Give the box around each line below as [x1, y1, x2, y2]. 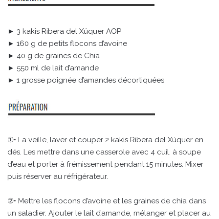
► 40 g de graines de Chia [7, 51, 100, 61]
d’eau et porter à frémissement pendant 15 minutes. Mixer [7, 160, 203, 169]
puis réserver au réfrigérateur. [7, 172, 108, 181]
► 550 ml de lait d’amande [7, 64, 99, 73]
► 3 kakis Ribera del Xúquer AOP [7, 27, 121, 36]
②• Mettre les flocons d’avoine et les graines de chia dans [7, 197, 206, 206]
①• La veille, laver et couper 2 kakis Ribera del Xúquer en [7, 135, 203, 145]
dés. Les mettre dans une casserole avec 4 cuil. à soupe [7, 148, 201, 157]
